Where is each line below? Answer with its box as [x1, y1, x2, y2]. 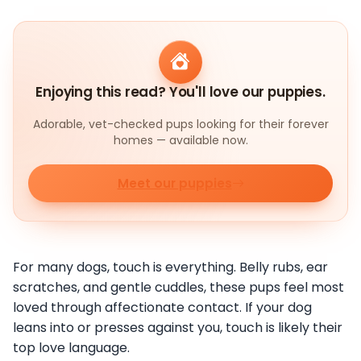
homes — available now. [113, 131, 248, 148]
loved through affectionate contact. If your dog [13, 297, 312, 317]
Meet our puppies [117, 175, 232, 193]
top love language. [13, 338, 130, 357]
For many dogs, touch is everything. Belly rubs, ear [13, 257, 328, 276]
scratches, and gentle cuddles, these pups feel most [13, 277, 344, 297]
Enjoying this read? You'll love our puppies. [35, 81, 326, 102]
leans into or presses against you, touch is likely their [13, 317, 342, 337]
